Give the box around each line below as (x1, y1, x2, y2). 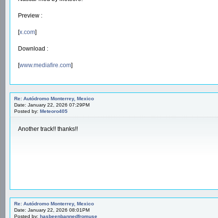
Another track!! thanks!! (18, 125, 78, 132)
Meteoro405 (40, 108, 68, 114)
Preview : (18, 12, 42, 19)
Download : (18, 45, 48, 52)
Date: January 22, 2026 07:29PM (14, 102, 90, 108)
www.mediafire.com (19, 61, 71, 69)
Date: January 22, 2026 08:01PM (14, 207, 90, 213)
